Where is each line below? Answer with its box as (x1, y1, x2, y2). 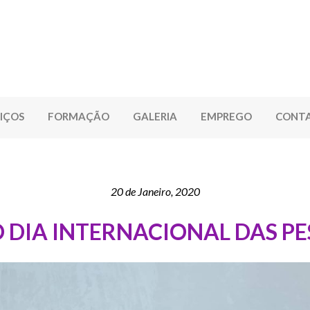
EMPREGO (201, 110, 252, 123)
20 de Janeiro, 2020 (110, 185, 200, 199)
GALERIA (133, 110, 177, 123)
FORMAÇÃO (48, 110, 109, 123)
